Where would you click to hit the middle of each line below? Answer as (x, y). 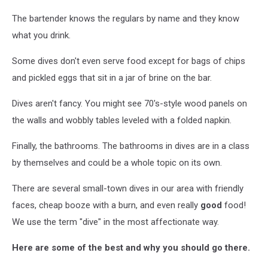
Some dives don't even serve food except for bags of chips (129, 61)
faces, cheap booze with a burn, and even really (106, 205)
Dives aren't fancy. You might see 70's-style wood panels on (130, 103)
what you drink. (41, 35)
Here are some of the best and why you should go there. (131, 247)
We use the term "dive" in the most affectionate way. (115, 222)
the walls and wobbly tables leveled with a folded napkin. (122, 120)
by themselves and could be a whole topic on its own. (118, 162)
